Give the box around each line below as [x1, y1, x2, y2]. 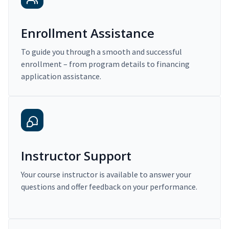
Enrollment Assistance [21, 25, 154, 42]
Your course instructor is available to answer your [21, 169, 191, 180]
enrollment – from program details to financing [21, 59, 190, 70]
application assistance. [21, 71, 101, 82]
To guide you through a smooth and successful [21, 47, 182, 57]
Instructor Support [21, 147, 131, 165]
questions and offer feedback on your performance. [21, 181, 197, 192]
